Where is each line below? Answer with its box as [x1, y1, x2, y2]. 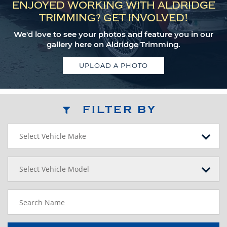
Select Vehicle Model [19, 164, 89, 174]
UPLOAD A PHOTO [79, 61, 148, 69]
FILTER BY [83, 103, 157, 116]
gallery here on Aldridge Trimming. [47, 40, 180, 49]
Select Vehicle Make [19, 131, 86, 141]
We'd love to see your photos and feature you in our [14, 29, 213, 39]
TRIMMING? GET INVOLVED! [39, 12, 188, 24]
